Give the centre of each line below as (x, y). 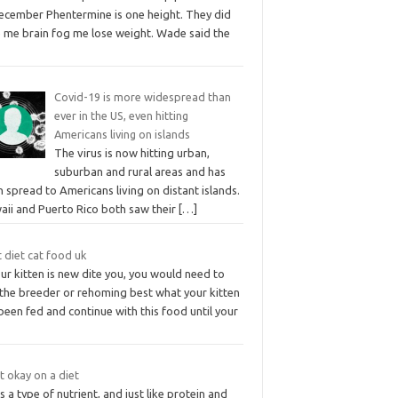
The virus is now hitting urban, (131, 153)
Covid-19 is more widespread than (142, 97)
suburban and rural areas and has (139, 172)
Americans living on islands (122, 135)
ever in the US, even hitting (121, 116)
